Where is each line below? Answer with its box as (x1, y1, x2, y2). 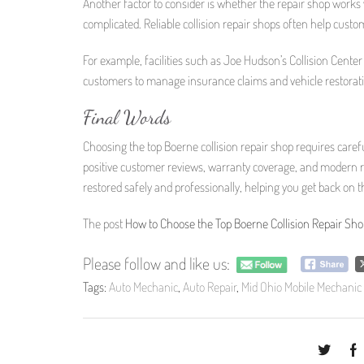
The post (83, 215, 125, 232)
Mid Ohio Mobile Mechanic (241, 279, 362, 296)
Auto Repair (183, 279, 236, 296)
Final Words (83, 106, 171, 130)
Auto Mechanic (109, 279, 178, 296)
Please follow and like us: (83, 252, 230, 274)
